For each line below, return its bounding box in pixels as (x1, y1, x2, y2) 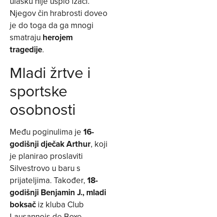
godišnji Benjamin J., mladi (10, 186, 106, 198)
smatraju (10, 31, 43, 44)
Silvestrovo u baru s (10, 162, 80, 174)
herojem (43, 31, 73, 44)
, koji (91, 138, 108, 150)
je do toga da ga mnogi (10, 19, 93, 31)
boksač (10, 198, 36, 210)
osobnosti (10, 97, 76, 120)
